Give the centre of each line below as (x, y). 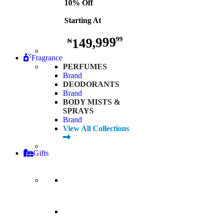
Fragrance (47, 58)
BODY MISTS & (92, 102)
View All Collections (96, 129)
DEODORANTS (91, 84)
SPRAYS (78, 111)
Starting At (82, 20)
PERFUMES (85, 67)
